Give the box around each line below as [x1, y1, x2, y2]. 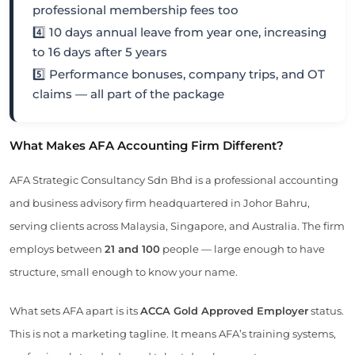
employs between [10, 242, 105, 255]
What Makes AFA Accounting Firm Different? [10, 137, 284, 153]
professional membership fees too [32, 2, 239, 17]
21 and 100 [105, 242, 160, 255]
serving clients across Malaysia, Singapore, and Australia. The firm [10, 219, 345, 232]
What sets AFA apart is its [10, 303, 140, 317]
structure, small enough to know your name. [10, 265, 238, 278]
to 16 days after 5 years [32, 44, 167, 59]
